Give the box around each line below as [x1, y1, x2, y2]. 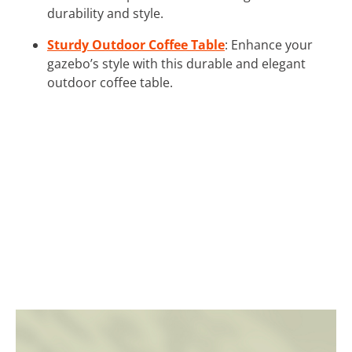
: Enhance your [225, 35, 313, 53]
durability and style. [47, 4, 163, 22]
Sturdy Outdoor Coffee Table [47, 35, 225, 53]
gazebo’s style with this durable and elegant [47, 54, 306, 72]
